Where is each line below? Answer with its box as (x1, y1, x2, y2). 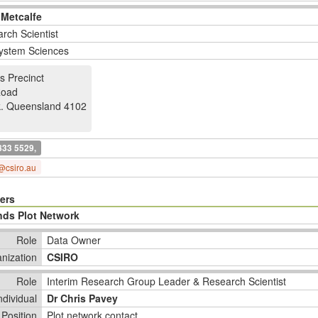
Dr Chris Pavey (47, 291, 118, 305)
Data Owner (47, 233, 101, 247)
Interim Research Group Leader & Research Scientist (47, 274, 286, 288)
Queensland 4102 (6, 99, 87, 113)
